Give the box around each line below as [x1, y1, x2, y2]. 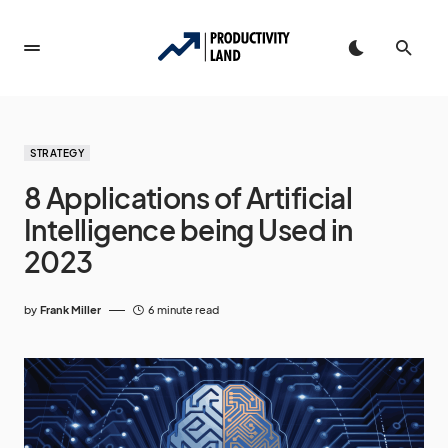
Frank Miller [40, 303, 101, 316]
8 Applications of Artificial [24, 180, 353, 215]
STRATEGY [30, 147, 84, 159]
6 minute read [148, 303, 219, 316]
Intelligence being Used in [24, 212, 353, 247]
